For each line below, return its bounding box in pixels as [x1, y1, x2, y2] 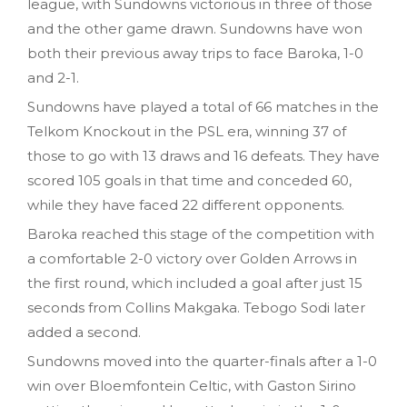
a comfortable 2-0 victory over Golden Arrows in [27, 249, 357, 267]
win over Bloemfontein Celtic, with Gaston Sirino [27, 376, 356, 394]
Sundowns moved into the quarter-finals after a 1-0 [27, 352, 377, 370]
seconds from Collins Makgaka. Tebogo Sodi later [27, 298, 365, 316]
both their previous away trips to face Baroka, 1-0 [27, 44, 363, 62]
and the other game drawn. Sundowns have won [27, 19, 362, 37]
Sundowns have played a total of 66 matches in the [27, 97, 379, 115]
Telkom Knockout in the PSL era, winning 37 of [27, 122, 346, 140]
